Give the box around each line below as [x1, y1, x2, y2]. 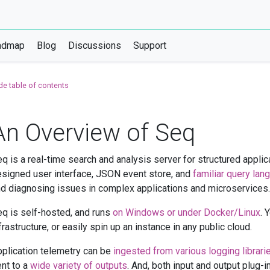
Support [133, 40, 166, 51]
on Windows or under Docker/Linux [113, 207, 260, 218]
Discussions [68, 40, 121, 51]
